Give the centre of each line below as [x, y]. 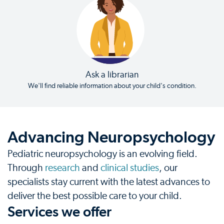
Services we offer [59, 211]
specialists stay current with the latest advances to [109, 182]
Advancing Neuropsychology [111, 137]
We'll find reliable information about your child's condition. [112, 86]
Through [26, 168]
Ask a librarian [112, 75]
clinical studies [130, 168]
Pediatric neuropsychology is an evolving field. [102, 154]
